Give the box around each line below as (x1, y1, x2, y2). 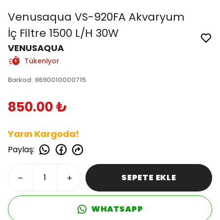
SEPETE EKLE (121, 172, 176, 183)
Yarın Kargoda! (8, 128, 79, 140)
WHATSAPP (91, 203, 143, 215)
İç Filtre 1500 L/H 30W (8, 26, 118, 41)
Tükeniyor (25, 56, 59, 66)
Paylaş (8, 143, 33, 155)
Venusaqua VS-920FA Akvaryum (8, 9, 185, 25)
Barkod (8, 75, 31, 84)
